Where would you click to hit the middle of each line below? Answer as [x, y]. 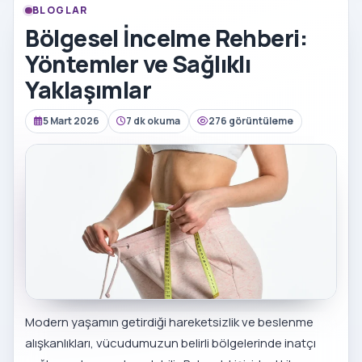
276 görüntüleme [251, 120]
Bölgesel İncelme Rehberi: [166, 38]
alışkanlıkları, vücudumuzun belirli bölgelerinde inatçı [171, 343]
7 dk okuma [154, 120]
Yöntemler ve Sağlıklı [138, 63]
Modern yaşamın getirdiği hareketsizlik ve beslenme [170, 322]
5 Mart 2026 [71, 120]
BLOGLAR [60, 11]
